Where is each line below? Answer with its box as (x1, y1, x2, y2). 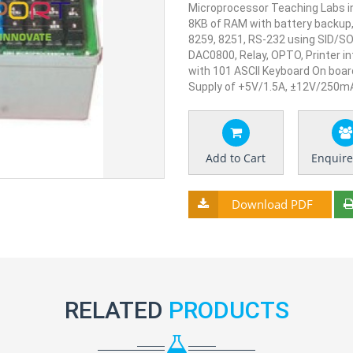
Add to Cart (206, 150, 266, 165)
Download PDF (232, 196, 313, 212)
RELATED (64, 296, 169, 324)
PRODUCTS (168, 296, 289, 324)
